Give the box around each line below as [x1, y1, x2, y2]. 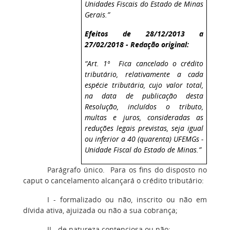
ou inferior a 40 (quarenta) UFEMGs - [85, 133, 204, 144]
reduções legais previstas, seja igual [85, 123, 204, 133]
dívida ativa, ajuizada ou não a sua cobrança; [23, 205, 178, 216]
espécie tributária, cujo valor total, [85, 80, 204, 90]
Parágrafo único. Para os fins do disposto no [47, 165, 207, 175]
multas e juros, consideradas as [85, 112, 204, 122]
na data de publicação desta [85, 90, 204, 101]
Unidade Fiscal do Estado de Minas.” [85, 144, 202, 155]
